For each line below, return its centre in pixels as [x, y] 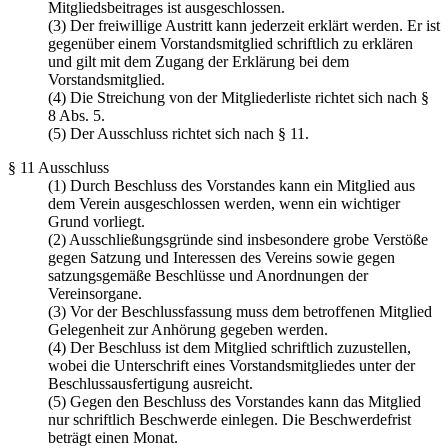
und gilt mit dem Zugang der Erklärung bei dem [198, 62]
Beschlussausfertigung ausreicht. [150, 384]
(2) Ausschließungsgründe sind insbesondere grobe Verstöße [238, 240]
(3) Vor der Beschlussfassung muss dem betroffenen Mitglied [240, 312]
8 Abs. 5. [76, 116]
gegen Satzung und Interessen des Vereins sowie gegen [221, 258]
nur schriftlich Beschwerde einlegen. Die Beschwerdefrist [229, 420]
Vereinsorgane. [95, 294]
